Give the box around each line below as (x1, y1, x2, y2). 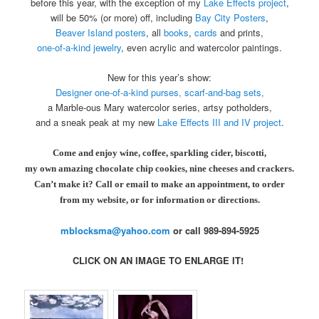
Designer (55, 85, 92, 100)
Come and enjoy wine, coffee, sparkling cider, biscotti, (53, 147, 266, 159)
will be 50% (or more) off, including (51, 11, 195, 25)
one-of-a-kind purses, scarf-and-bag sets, (91, 85, 264, 100)
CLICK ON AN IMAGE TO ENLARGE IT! (73, 253, 246, 267)
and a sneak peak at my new (35, 115, 157, 130)
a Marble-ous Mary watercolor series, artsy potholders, (47, 100, 272, 115)
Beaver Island (56, 26, 113, 40)
